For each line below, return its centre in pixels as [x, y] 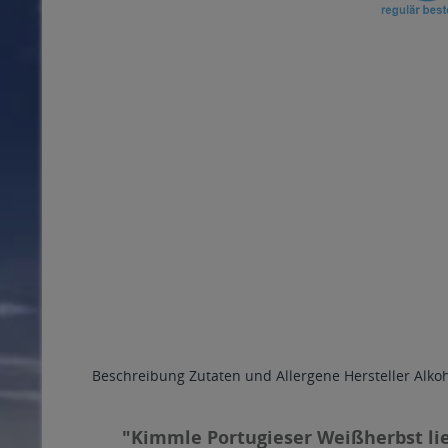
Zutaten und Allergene [264, 375]
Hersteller [377, 375]
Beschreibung [138, 375]
